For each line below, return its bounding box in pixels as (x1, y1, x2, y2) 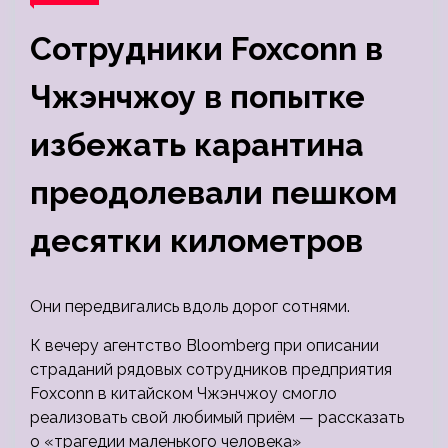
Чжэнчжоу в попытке (30, 78, 365, 115)
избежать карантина (30, 126, 364, 163)
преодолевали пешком (30, 174, 397, 211)
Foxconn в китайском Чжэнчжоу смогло (30, 384, 337, 403)
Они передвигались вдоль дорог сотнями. (30, 297, 350, 316)
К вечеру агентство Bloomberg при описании (30, 336, 379, 355)
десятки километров (30, 222, 363, 259)
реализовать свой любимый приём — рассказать (30, 408, 404, 427)
